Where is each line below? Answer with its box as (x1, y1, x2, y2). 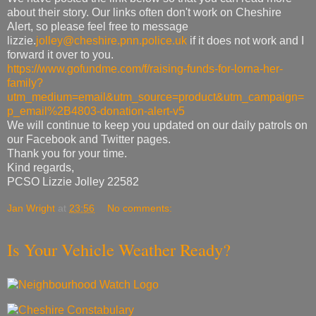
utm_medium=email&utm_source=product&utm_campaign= (7, 91, 304, 104)
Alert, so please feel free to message (7, 20, 188, 33)
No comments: (107, 202, 173, 214)
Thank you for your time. (7, 147, 127, 160)
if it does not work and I (187, 35, 304, 47)
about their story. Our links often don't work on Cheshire (7, 6, 281, 19)
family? (7, 77, 43, 90)
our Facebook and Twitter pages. (7, 133, 171, 146)
